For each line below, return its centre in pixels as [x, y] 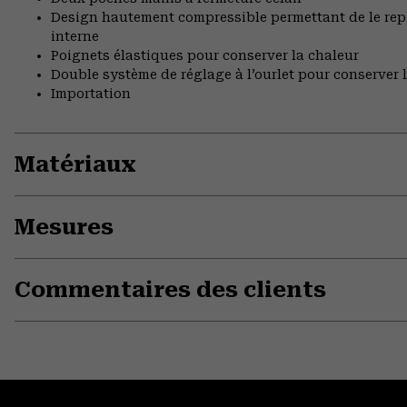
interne [75, 37]
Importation [91, 94]
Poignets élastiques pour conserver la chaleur [205, 56]
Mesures [64, 228]
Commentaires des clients [170, 290]
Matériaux [75, 165]
